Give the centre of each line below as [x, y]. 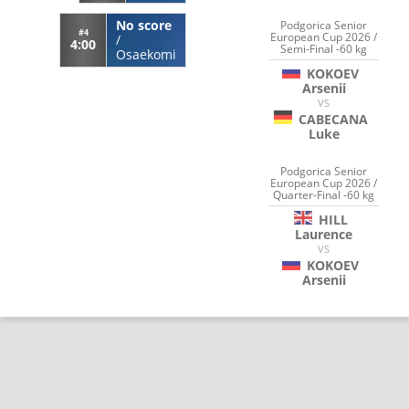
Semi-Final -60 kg [324, 49]
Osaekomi [146, 54]
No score [144, 25]
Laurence [324, 234]
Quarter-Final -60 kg [324, 194]
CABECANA [333, 120]
